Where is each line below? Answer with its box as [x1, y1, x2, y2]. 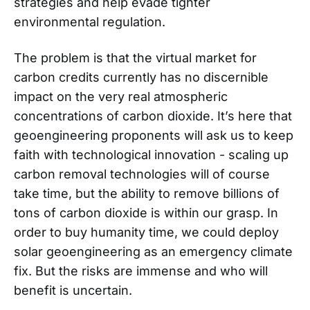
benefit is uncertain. [14, 282, 136, 298]
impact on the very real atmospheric [14, 89, 228, 104]
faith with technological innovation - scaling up [14, 147, 289, 162]
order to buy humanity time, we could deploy [14, 224, 279, 239]
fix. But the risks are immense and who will [14, 263, 268, 278]
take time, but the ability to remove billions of [14, 185, 280, 201]
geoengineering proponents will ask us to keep [14, 127, 293, 143]
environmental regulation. [14, 14, 169, 29]
